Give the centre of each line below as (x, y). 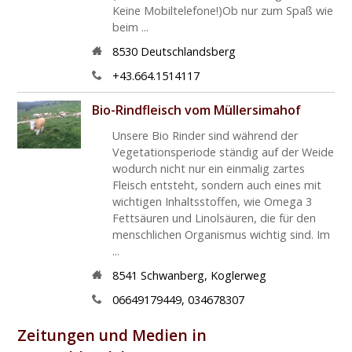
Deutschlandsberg (188, 52)
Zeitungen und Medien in (112, 335)
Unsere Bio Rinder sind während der (205, 136)
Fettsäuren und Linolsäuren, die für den (214, 218)
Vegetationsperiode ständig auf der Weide (223, 152)
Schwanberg (172, 276)
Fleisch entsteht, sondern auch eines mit (216, 185)
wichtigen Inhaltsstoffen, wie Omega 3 (212, 202)
